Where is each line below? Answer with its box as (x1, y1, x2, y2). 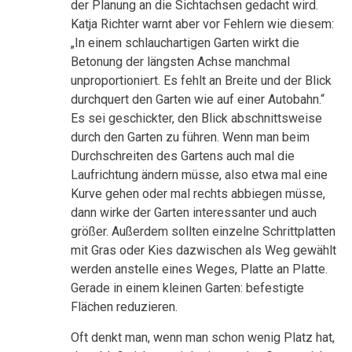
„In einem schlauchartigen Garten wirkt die (71, 35, 299, 50)
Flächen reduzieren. (71, 299, 184, 314)
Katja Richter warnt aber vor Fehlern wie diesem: (71, 16, 334, 31)
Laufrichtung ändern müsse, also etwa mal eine (71, 167, 328, 182)
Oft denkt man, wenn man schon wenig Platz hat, (71, 329, 335, 345)
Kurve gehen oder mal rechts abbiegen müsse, (71, 185, 325, 201)
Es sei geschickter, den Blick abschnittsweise (71, 110, 322, 126)
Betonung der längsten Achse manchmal (71, 53, 290, 69)
